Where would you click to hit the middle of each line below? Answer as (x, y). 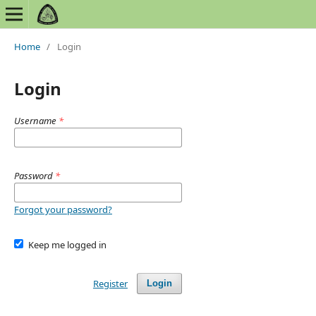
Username (36, 120)
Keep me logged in (68, 244)
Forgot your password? (63, 209)
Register (110, 283)
